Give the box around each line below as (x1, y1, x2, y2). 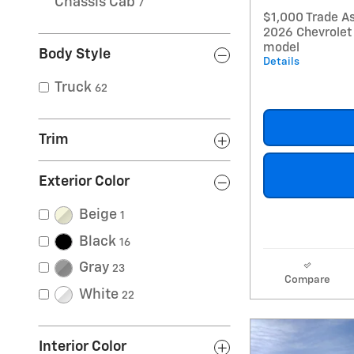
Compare (284, 273, 330, 285)
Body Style (39, 47, 111, 62)
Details (263, 55, 299, 67)
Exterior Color (39, 175, 130, 189)
